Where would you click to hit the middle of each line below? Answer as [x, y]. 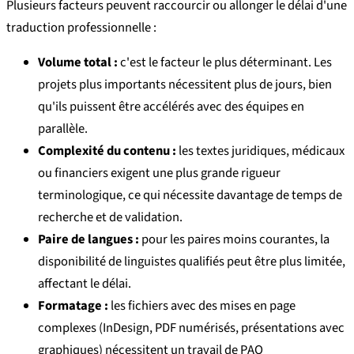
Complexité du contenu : [107, 151]
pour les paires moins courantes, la [234, 240]
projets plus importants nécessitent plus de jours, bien [185, 85]
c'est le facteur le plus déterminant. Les [225, 63]
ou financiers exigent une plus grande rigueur [159, 173]
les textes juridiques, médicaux [260, 151]
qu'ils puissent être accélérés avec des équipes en [171, 107]
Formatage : [73, 306]
